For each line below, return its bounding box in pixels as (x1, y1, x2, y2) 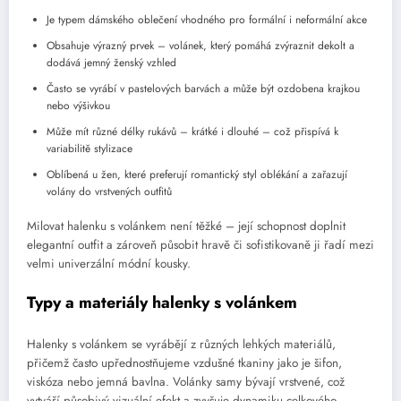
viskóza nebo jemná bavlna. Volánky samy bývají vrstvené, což (27, 373, 345, 391)
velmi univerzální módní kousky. (27, 255, 191, 273)
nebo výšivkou (47, 98, 110, 115)
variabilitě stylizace (47, 141, 132, 158)
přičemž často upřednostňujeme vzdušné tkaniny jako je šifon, (27, 354, 342, 372)
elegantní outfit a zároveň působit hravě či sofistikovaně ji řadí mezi (27, 236, 374, 254)
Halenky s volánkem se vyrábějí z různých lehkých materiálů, (27, 336, 336, 354)
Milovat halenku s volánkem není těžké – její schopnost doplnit (27, 218, 346, 235)
